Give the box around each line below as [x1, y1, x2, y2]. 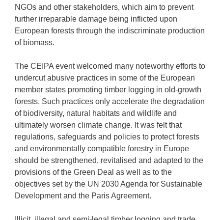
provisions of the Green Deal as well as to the [15, 168, 172, 176]
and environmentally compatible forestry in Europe [15, 144, 189, 153]
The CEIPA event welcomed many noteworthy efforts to [15, 62, 205, 70]
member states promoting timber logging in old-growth [15, 85, 201, 94]
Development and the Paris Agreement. [15, 192, 151, 200]
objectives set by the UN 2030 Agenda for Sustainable [15, 180, 202, 188]
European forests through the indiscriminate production [15, 27, 205, 35]
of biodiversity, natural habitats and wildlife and [15, 109, 177, 117]
